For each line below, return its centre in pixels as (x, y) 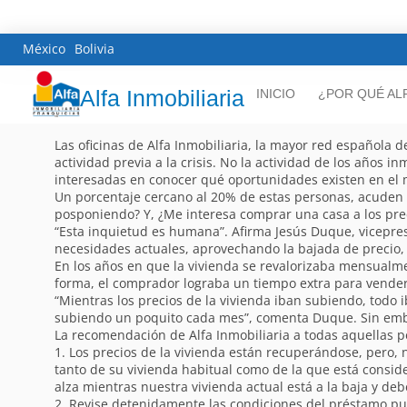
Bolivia (94, 48)
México (44, 48)
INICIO (276, 94)
